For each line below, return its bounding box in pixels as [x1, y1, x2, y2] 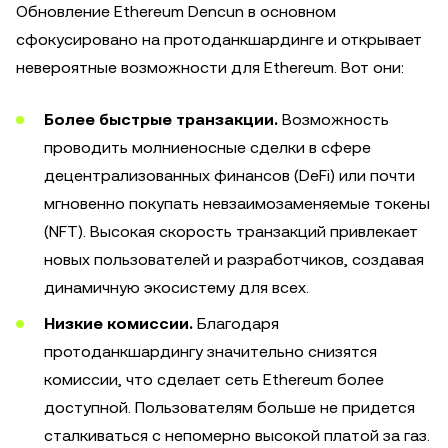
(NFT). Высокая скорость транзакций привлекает [44, 222, 418, 241]
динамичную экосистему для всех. [44, 278, 309, 297]
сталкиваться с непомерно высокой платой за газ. [44, 426, 430, 445]
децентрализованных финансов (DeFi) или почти [44, 166, 415, 185]
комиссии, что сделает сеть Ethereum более [44, 370, 384, 389]
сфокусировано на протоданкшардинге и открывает [16, 30, 422, 49]
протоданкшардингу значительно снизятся [44, 342, 377, 361]
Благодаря [193, 314, 279, 333]
